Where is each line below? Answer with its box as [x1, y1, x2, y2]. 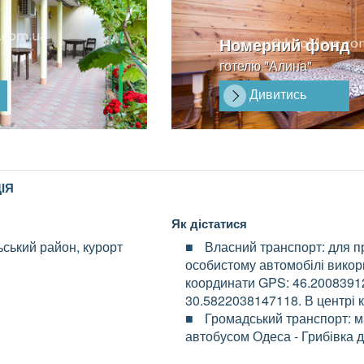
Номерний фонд [219, 32, 350, 56]
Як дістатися [171, 214, 247, 233]
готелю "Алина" [219, 55, 312, 75]
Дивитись [245, 84, 306, 103]
